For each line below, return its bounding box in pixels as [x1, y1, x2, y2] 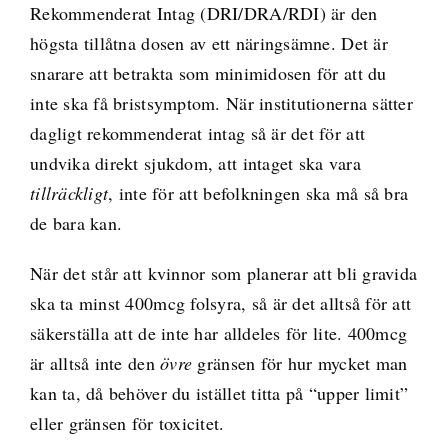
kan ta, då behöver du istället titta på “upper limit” [29, 381, 409, 406]
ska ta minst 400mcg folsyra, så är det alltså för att [29, 291, 412, 316]
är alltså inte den [29, 351, 161, 376]
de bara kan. [29, 211, 123, 236]
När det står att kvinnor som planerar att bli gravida [29, 261, 418, 286]
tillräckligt [29, 181, 109, 206]
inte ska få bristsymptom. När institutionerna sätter [29, 91, 414, 116]
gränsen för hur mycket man [192, 351, 408, 376]
